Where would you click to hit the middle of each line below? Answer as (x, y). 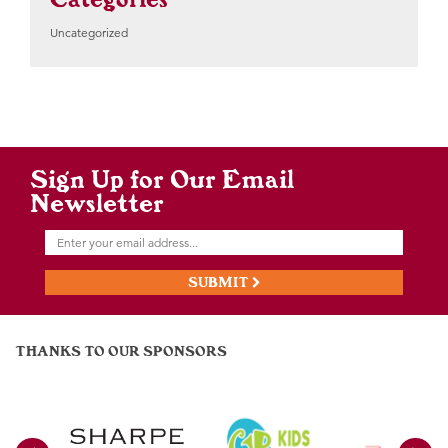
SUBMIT (219, 282)
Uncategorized (89, 33)
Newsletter (97, 203)
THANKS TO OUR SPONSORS (121, 351)
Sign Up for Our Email (162, 179)
